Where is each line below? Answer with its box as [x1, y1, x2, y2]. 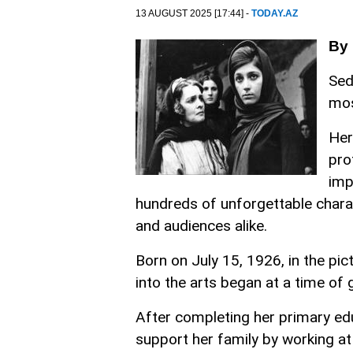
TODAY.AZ [251, 8, 298, 19]
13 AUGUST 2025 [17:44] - [136, 8, 251, 19]
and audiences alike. [136, 217, 267, 235]
